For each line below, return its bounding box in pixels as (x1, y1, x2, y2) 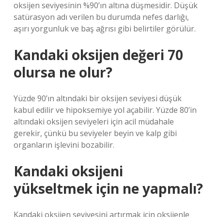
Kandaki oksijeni (14, 162, 123, 180)
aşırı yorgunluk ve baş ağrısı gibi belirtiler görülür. (14, 23, 196, 34)
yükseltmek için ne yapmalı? (14, 179, 203, 198)
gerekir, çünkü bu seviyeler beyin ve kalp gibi (14, 128, 177, 139)
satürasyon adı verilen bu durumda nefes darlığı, (14, 12, 189, 22)
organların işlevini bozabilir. (14, 139, 114, 150)
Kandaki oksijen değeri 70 (14, 46, 183, 64)
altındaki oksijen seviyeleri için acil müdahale (14, 116, 174, 127)
